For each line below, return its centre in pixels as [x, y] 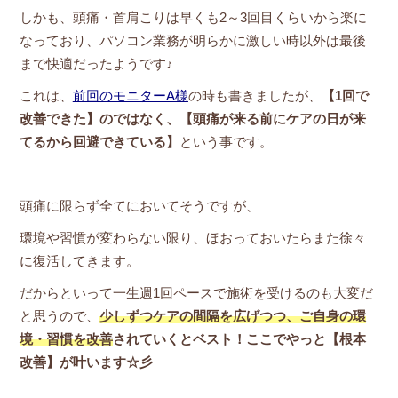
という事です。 [226, 142]
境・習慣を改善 [66, 339]
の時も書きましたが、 [255, 96]
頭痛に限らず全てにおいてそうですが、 [139, 206]
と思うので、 [59, 316]
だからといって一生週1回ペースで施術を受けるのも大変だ [196, 293]
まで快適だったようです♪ [96, 64]
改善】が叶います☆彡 [86, 362]
